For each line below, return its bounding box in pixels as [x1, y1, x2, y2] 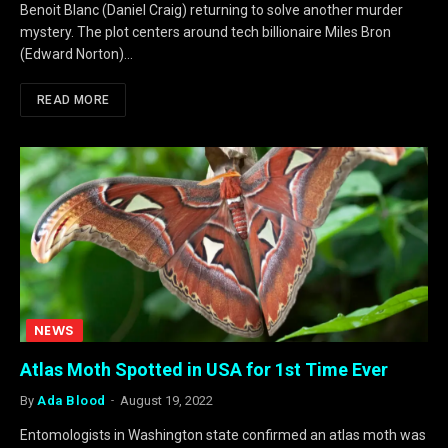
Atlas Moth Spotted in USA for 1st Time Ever [20, 359, 388, 381]
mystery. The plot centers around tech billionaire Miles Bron [20, 24, 391, 41]
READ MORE [37, 93, 110, 108]
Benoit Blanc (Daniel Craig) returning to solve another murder [20, 2, 403, 19]
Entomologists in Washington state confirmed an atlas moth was [20, 427, 426, 444]
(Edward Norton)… [20, 46, 133, 63]
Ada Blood [37, 393, 106, 409]
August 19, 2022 [119, 393, 213, 409]
